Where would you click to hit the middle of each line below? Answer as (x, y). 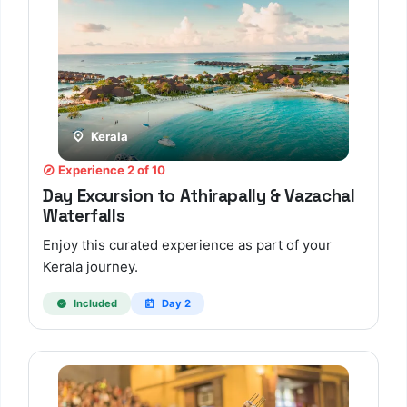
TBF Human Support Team (141, 317)
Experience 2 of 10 (110, 169)
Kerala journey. (90, 267)
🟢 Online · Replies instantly (127, 329)
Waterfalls (84, 216)
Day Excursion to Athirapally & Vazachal (199, 196)
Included (94, 303)
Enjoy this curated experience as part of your (187, 245)
